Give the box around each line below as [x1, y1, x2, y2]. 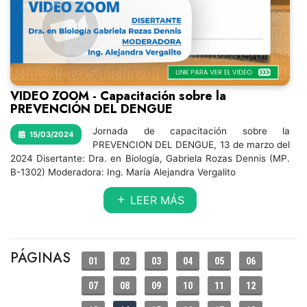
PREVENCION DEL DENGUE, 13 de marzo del [93, 139, 290, 150]
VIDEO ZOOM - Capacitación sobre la [10, 87, 226, 105]
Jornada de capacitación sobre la [93, 125, 290, 136]
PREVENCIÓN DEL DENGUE [10, 100, 173, 118]
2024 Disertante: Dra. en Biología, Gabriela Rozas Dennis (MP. [10, 153, 290, 164]
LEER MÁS [127, 193, 184, 207]
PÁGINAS [10, 248, 71, 268]
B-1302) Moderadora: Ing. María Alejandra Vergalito [10, 167, 236, 177]
